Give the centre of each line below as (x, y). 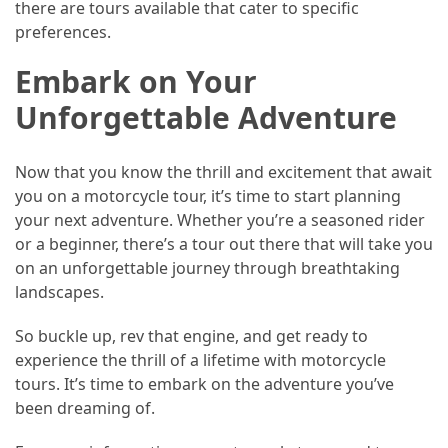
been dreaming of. (85, 408)
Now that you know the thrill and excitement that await (223, 172)
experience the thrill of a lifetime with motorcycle (200, 360)
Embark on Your (136, 81)
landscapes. (59, 292)
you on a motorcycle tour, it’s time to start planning (208, 196)
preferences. (63, 31)
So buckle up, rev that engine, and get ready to (191, 336)
